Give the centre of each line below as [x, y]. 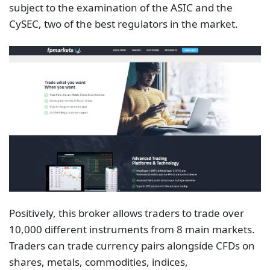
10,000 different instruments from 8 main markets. [132, 230]
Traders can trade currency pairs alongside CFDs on [132, 246]
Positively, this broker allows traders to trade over [127, 213]
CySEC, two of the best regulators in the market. [124, 24]
